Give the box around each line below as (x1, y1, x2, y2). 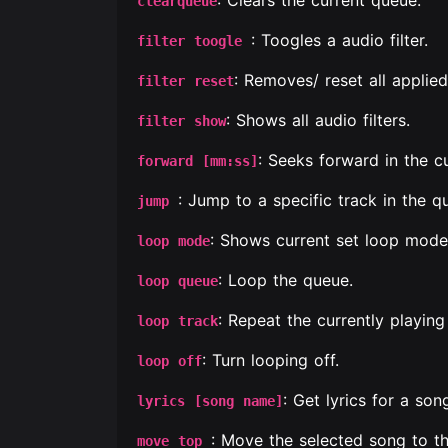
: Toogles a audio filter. (251, 30, 428, 50)
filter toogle (137, 33, 251, 49)
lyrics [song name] (137, 393, 283, 409)
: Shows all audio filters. (226, 110, 410, 130)
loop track (137, 313, 218, 329)
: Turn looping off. (202, 350, 339, 370)
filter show (137, 113, 226, 129)
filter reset (137, 73, 234, 89)
